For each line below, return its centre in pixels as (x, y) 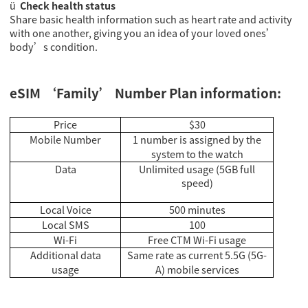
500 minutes (197, 210)
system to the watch (197, 154)
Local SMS (65, 225)
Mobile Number (66, 140)
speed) (197, 183)
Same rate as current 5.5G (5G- (197, 255)
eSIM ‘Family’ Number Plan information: (146, 93)
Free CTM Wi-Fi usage (197, 240)
